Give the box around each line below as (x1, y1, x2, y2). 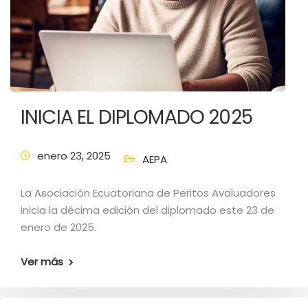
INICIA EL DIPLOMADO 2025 (21, 104, 252, 131)
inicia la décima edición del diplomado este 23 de (21, 203, 274, 217)
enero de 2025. (21, 220, 96, 234)
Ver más (21, 254, 63, 269)
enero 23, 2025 (37, 148, 111, 163)
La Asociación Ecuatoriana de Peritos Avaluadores (21, 186, 276, 200)
